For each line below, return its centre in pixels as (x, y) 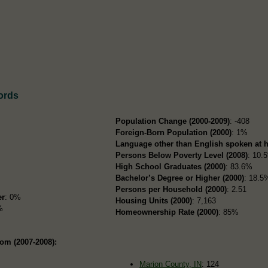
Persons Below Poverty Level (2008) (182, 155)
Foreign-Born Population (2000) (174, 132)
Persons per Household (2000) (171, 189)
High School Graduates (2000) (171, 166)
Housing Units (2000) (154, 200)
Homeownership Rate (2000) (167, 212)
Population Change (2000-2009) (173, 121)
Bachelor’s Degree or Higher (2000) (180, 178)
